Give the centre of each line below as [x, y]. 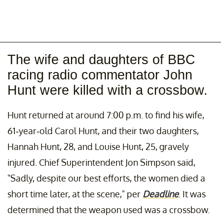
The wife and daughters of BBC [101, 59]
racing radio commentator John [100, 75]
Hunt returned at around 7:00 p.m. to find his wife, [106, 115]
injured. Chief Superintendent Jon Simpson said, [101, 162]
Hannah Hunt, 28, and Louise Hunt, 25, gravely [98, 146]
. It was [192, 194]
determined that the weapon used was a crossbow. [109, 209]
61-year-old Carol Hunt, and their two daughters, [103, 130]
